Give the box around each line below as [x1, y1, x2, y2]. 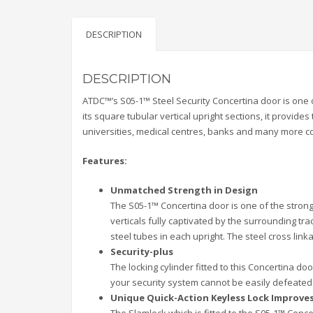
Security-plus [110, 245, 173, 259]
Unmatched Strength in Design [110, 184, 258, 197]
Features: [82, 154, 127, 168]
